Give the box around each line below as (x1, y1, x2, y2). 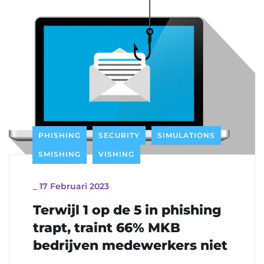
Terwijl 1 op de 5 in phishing (33, 202, 222, 218)
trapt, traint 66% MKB (33, 219, 180, 236)
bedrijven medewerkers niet (33, 237, 227, 253)
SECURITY (98, 130, 140, 140)
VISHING (98, 149, 134, 159)
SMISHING (38, 149, 81, 159)
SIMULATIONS (157, 130, 215, 140)
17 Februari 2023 (39, 180, 109, 192)
